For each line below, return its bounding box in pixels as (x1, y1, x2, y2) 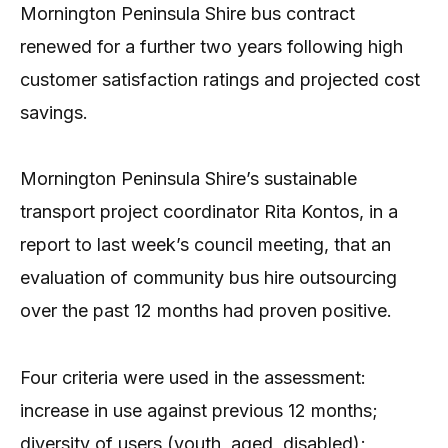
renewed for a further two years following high (20, 36, 403, 57)
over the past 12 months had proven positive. (20, 300, 392, 322)
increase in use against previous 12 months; (20, 399, 378, 421)
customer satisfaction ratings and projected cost (20, 69, 420, 90)
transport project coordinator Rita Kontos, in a (20, 201, 398, 223)
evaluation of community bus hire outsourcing (20, 267, 397, 289)
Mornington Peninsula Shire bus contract (20, 3, 355, 24)
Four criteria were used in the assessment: (20, 366, 366, 388)
